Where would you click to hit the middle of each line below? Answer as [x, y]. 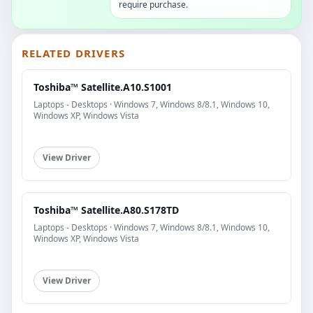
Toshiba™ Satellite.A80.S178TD [106, 210]
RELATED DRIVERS [73, 53]
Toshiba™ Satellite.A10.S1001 [103, 87]
